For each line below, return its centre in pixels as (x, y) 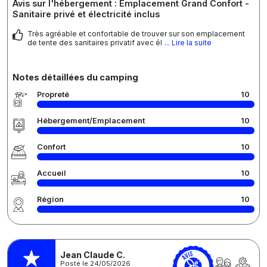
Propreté (53, 95)
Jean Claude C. (93, 254)
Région (50, 200)
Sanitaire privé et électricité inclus (86, 14)
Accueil (52, 173)
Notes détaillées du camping (75, 77)
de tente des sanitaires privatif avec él (95, 43)
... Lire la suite (188, 43)
